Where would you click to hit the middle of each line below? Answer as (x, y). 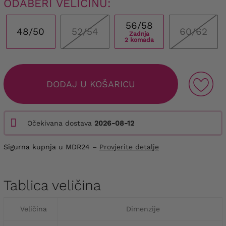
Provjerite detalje (129, 147)
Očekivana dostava (61, 123)
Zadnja (139, 34)
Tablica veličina (52, 185)
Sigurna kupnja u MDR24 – (51, 147)
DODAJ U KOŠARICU (91, 84)
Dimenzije (143, 209)
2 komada (139, 40)
